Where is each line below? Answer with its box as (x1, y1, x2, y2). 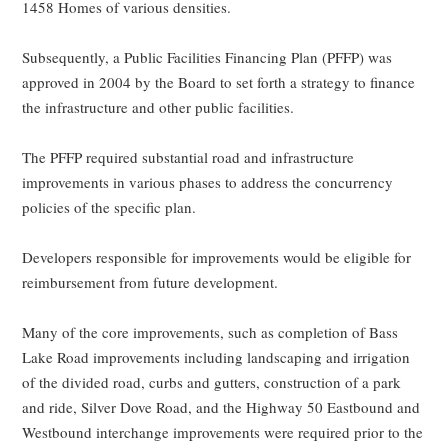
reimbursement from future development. (22, 271, 279, 292)
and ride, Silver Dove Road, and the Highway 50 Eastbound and (22, 396, 421, 417)
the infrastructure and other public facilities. (22, 96, 295, 117)
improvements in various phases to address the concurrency (22, 171, 394, 192)
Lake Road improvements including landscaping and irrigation (22, 346, 411, 367)
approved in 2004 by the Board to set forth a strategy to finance (22, 71, 416, 92)
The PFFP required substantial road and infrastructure (22, 146, 355, 167)
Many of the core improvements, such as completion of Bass (22, 321, 399, 342)
